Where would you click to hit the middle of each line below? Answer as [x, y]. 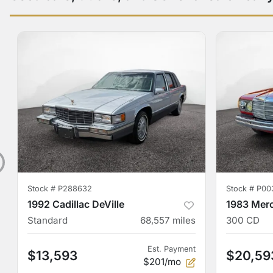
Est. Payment [172, 249]
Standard [48, 220]
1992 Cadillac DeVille [76, 204]
